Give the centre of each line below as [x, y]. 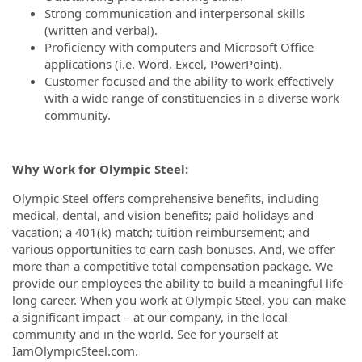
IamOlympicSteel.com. [75, 351]
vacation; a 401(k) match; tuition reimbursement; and [161, 232]
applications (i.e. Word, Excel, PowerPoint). [163, 63]
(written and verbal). [101, 29]
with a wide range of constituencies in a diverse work [192, 97]
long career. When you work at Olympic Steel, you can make [179, 300]
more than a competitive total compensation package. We [173, 266]
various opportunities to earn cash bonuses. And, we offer [173, 249]
